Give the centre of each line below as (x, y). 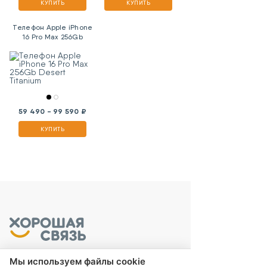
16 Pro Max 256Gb (52, 37)
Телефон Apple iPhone (52, 27)
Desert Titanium (52, 46)
